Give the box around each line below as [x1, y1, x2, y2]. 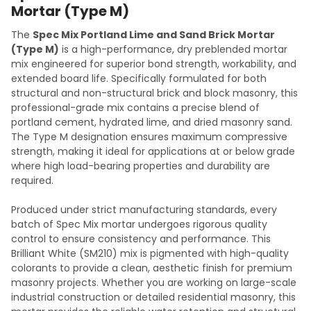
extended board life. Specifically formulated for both [11, 72, 267, 86]
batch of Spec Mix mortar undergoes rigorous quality [11, 217, 267, 232]
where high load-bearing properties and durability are [11, 159, 270, 174]
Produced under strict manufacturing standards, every [11, 203, 277, 217]
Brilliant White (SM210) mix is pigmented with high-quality [11, 246, 289, 261]
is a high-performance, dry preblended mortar [59, 42, 287, 57]
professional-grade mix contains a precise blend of [11, 101, 260, 115]
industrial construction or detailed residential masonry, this [11, 290, 296, 305]
